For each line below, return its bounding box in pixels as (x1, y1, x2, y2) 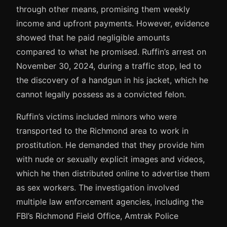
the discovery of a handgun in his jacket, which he (16, 74, 208, 85)
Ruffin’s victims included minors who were (16, 111, 177, 122)
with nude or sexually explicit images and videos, (16, 154, 205, 164)
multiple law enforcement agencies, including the (16, 196, 204, 207)
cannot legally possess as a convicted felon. (16, 89, 186, 99)
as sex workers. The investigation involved (16, 182, 179, 193)
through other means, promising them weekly (16, 4, 190, 14)
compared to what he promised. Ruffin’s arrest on (16, 46, 206, 57)
